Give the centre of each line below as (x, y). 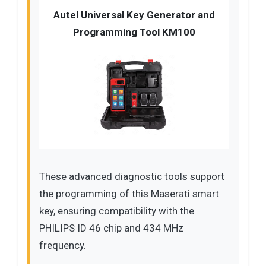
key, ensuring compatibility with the (117, 210)
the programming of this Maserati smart (129, 193)
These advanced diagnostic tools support (132, 176)
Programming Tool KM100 (134, 32)
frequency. (63, 245)
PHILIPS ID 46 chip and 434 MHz (111, 228)
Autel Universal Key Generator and (134, 15)
